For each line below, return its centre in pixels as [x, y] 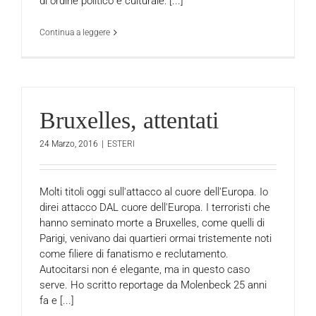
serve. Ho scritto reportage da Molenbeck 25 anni [153, 285]
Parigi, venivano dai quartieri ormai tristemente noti [156, 238]
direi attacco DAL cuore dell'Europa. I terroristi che [155, 207]
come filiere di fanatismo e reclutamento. [134, 254]
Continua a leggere [75, 32]
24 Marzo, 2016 [69, 144]
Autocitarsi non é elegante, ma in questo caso [145, 269]
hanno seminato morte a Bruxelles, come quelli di [152, 223]
